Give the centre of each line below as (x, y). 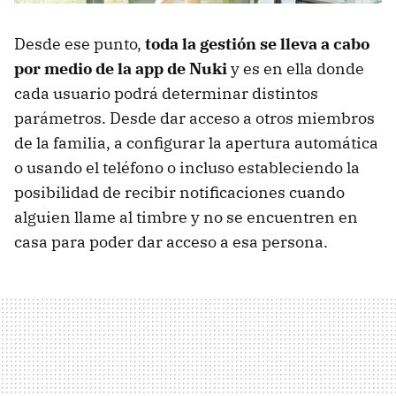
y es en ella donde (296, 69)
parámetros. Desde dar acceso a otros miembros (194, 118)
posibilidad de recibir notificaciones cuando (179, 193)
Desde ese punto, (80, 44)
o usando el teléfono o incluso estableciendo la (187, 168)
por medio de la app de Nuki (121, 69)
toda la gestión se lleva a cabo (257, 44)
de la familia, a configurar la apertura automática (196, 143)
